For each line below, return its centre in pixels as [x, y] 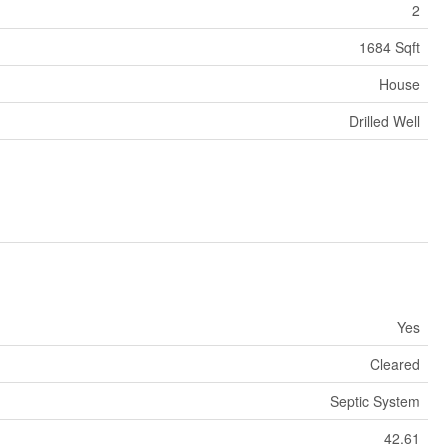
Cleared [394, 364]
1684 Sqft [389, 47]
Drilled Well [384, 121]
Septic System [374, 401]
